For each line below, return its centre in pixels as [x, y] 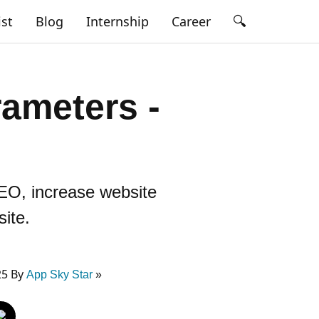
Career [191, 21]
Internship [117, 21]
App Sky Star [61, 274]
